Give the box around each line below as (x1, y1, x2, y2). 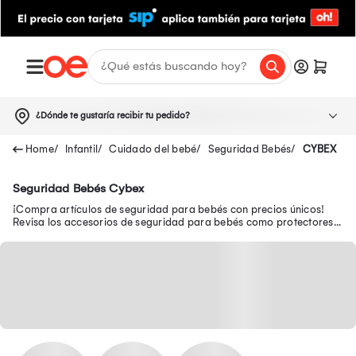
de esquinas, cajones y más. (13, 228, 148, 241)
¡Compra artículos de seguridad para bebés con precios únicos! (13, 203, 325, 215)
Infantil (65, 142, 98, 155)
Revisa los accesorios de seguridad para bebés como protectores (13, 215, 334, 228)
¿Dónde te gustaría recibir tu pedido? (36, 110, 190, 121)
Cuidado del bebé (109, 142, 197, 155)
